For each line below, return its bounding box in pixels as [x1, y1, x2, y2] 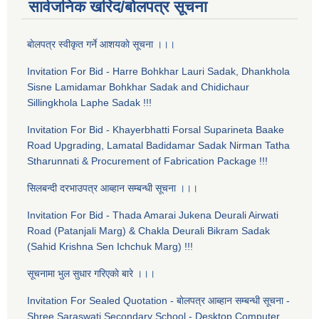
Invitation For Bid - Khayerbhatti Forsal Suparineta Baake [27, 124, 284, 136]
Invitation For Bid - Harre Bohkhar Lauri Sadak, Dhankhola [27, 66, 290, 78]
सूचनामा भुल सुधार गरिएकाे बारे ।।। [27, 268, 155, 280]
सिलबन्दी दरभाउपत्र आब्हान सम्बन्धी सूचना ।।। [27, 182, 198, 194]
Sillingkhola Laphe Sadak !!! [27, 97, 152, 109]
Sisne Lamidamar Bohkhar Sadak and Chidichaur [27, 81, 249, 93]
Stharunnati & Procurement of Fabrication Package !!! [27, 155, 268, 167]
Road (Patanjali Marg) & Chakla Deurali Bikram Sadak [27, 225, 270, 237]
